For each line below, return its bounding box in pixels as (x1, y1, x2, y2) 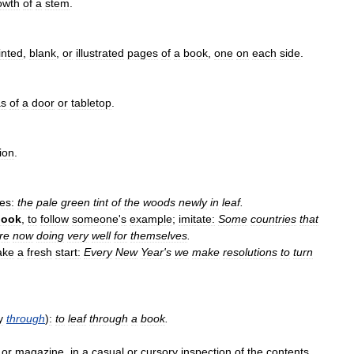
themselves (130, 229, 187, 242)
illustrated (76, 47, 124, 59)
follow (40, 213, 69, 225)
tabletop (71, 96, 111, 109)
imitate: (179, 213, 215, 225)
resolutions (223, 246, 277, 258)
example (130, 213, 172, 225)
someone (72, 213, 119, 225)
